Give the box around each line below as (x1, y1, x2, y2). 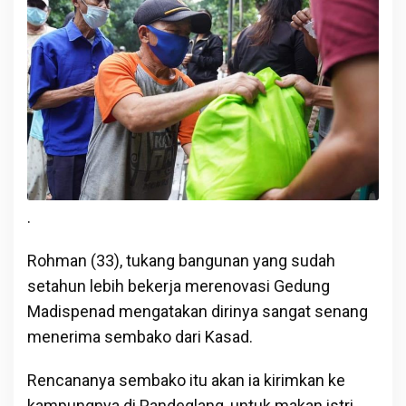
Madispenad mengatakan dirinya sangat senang (27, 301, 368, 321)
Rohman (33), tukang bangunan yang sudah (27, 250, 335, 270)
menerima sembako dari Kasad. (27, 326, 253, 346)
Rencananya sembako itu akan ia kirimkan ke (27, 370, 345, 390)
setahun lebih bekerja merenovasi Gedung (27, 275, 330, 295)
